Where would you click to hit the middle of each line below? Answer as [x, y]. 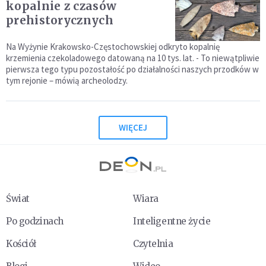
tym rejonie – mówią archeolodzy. [67, 80]
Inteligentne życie [172, 221]
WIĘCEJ [133, 128]
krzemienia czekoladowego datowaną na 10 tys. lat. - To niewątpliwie [133, 58]
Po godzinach [35, 221]
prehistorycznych [60, 20]
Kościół [21, 243]
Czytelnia [153, 243]
